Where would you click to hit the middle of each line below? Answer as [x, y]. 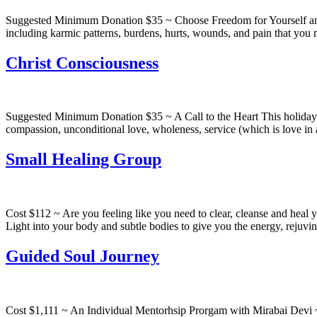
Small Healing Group [83, 160]
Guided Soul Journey [82, 257]
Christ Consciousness [82, 63]
